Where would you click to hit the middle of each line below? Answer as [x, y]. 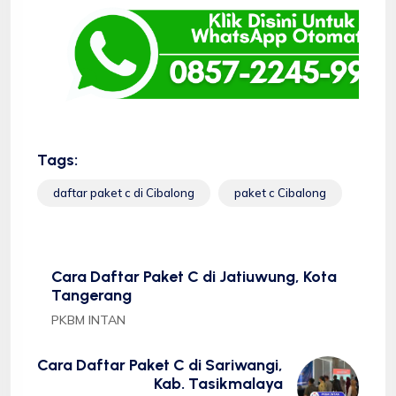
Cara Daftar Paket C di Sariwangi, [160, 365]
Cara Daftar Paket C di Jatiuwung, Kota [194, 276]
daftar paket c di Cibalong [124, 192]
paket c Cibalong [280, 192]
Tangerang [91, 295]
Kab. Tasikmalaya [218, 383]
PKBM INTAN [88, 320]
